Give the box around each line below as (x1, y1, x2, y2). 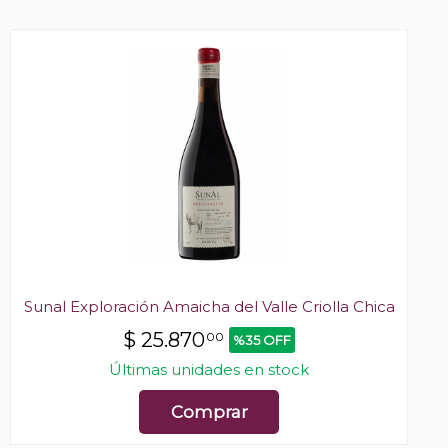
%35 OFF (233, 332, 291, 349)
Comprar (170, 402, 248, 423)
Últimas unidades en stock (109, 360, 309, 380)
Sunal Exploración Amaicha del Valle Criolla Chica (23, 297, 395, 317)
